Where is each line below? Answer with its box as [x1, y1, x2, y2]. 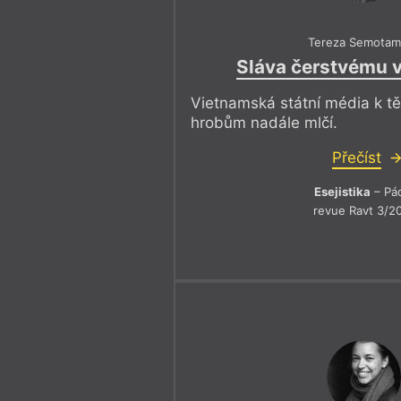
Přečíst [331, 149, 381, 167]
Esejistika [313, 184, 371, 200]
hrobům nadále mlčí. [191, 114, 338, 132]
